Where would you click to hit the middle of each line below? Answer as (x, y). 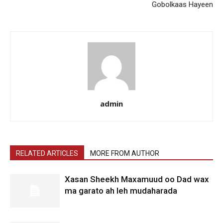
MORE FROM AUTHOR (125, 153)
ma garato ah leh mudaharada (121, 190)
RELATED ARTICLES (47, 153)
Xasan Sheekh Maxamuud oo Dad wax (137, 179)
